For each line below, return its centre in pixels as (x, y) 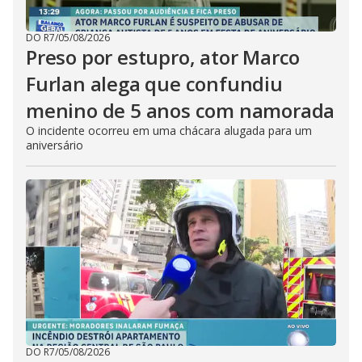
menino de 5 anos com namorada (181, 110)
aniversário (55, 145)
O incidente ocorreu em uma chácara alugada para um (169, 130)
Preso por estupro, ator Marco (163, 57)
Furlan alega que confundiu (154, 84)
